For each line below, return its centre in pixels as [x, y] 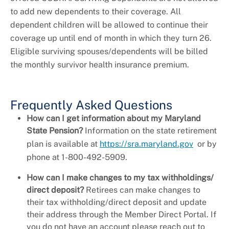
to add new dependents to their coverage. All [96, 12]
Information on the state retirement [150, 131]
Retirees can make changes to [143, 190]
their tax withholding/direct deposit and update [117, 202]
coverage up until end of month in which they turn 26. [111, 38]
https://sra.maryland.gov [146, 144]
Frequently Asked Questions [91, 105]
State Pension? [55, 131]
